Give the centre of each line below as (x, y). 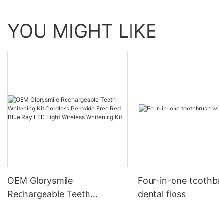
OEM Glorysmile (40, 180)
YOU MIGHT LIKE (82, 31)
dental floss (162, 194)
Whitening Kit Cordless (55, 207)
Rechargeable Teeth (49, 194)
